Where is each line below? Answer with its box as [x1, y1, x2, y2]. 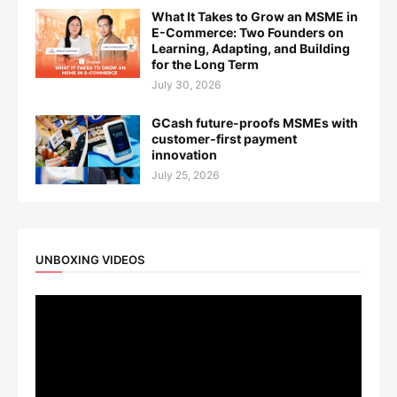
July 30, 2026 [152, 78, 221, 92]
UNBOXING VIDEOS [35, 252, 144, 267]
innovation [152, 147, 217, 163]
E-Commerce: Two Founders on [152, 25, 344, 41]
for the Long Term [152, 57, 259, 73]
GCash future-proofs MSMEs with [152, 115, 358, 131]
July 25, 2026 [152, 168, 219, 183]
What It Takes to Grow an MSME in [152, 9, 358, 25]
